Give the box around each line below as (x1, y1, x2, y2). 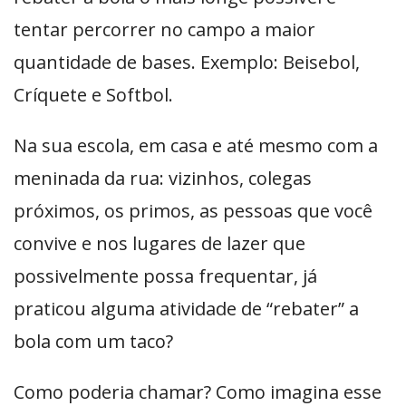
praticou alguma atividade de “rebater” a (14, 296, 359, 321)
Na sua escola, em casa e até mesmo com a (14, 133, 378, 158)
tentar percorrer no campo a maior (14, 17, 315, 42)
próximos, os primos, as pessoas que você (14, 198, 372, 223)
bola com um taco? (14, 329, 173, 353)
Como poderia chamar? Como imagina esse (14, 380, 382, 404)
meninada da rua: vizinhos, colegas (14, 166, 312, 190)
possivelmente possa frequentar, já (14, 264, 317, 288)
